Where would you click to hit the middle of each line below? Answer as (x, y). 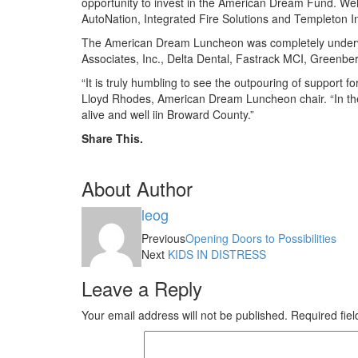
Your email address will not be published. (185, 315)
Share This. (112, 138)
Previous (163, 238)
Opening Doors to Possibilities (261, 238)
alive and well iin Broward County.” (168, 114)
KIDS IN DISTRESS (217, 254)
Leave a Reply (142, 288)
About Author (137, 188)
